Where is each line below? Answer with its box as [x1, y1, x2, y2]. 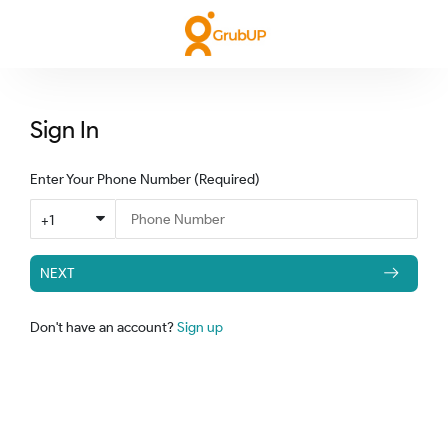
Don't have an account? [40, 317, 177, 336]
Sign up [177, 317, 223, 336]
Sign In [30, 114, 99, 144]
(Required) [191, 169, 260, 188]
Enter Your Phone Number [30, 169, 191, 188]
